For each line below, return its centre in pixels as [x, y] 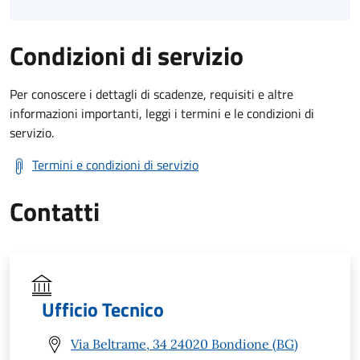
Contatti [55, 211]
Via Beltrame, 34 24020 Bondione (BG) [184, 344]
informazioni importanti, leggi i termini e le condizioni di [162, 113]
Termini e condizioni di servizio [115, 164]
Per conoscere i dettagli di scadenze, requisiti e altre [151, 94]
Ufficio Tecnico [103, 309]
